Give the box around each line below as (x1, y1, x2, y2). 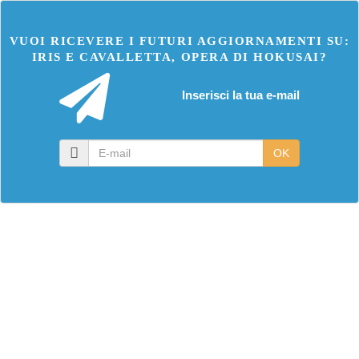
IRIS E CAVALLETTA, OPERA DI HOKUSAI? (31, 50, 328, 63)
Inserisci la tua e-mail (182, 88, 300, 102)
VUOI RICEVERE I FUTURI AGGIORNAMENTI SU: (9, 34, 350, 47)
